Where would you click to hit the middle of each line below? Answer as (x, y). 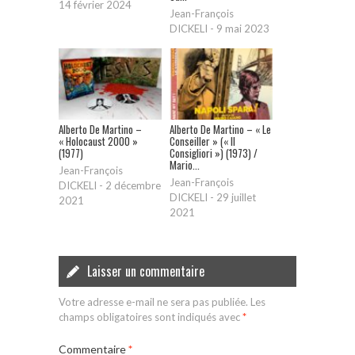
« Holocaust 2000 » (98, 141)
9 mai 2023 (243, 29)
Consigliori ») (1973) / (214, 153)
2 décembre (133, 186)
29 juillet (236, 198)
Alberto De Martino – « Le (220, 130)
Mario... (185, 165)
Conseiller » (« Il (202, 141)
